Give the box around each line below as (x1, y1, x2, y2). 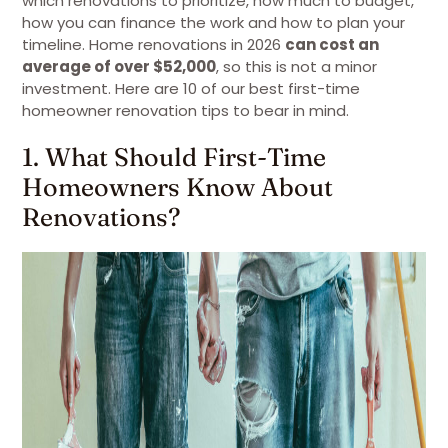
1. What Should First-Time (22, 141, 326, 172)
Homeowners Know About (22, 171, 333, 202)
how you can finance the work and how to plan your (22, 12, 405, 33)
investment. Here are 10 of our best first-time (22, 78, 360, 99)
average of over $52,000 (22, 56, 216, 77)
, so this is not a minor (216, 56, 377, 77)
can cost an (285, 34, 379, 55)
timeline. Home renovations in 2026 (22, 34, 285, 55)
